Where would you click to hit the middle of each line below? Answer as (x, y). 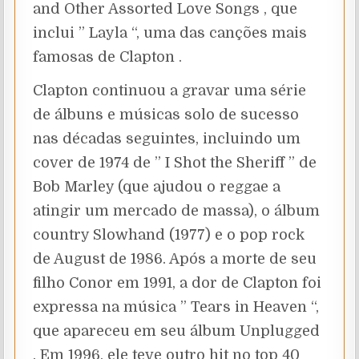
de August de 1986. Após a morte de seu (175, 258)
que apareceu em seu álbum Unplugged (177, 331)
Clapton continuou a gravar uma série (170, 90)
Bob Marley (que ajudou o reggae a (157, 186)
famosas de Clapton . (108, 56)
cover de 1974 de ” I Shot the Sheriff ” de (175, 162)
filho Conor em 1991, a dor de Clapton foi (177, 282)
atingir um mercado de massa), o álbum (177, 210)
